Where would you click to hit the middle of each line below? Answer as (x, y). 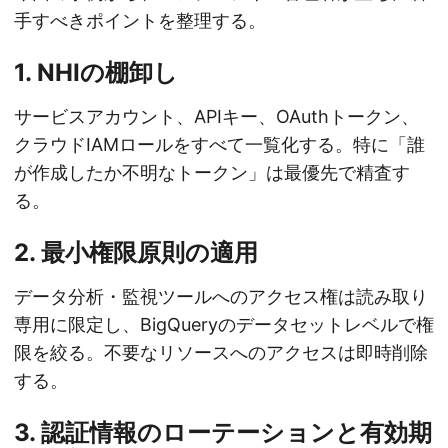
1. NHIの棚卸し (96, 73)
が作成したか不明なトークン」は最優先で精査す (212, 173)
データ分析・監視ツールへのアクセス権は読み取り (221, 297)
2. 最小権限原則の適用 (136, 253)
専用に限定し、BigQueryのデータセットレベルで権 (224, 325)
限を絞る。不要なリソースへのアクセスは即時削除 (221, 353)
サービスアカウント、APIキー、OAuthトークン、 (216, 117)
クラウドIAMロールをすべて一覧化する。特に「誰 (219, 145)
